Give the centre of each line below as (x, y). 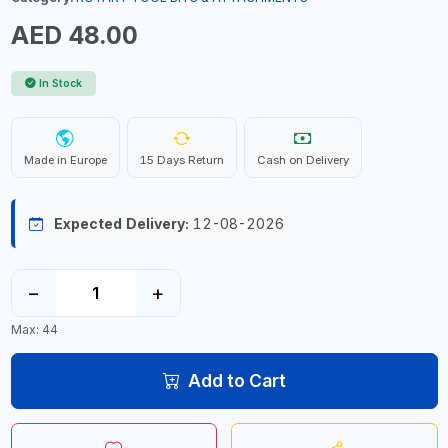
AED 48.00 (74, 35)
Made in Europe (65, 160)
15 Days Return (181, 160)
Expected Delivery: (121, 223)
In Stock (60, 83)
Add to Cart (236, 380)
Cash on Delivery (302, 160)
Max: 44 (34, 329)
